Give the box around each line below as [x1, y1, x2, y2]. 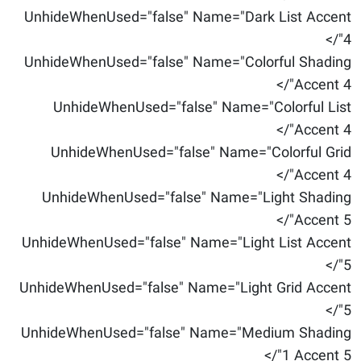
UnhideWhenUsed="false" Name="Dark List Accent [24, 6, 351, 29]
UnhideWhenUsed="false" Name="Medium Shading [21, 322, 351, 345]
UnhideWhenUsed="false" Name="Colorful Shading [24, 52, 351, 74]
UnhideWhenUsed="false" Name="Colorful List [53, 97, 351, 119]
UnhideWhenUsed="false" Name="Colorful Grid [51, 142, 351, 164]
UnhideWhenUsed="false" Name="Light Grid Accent [19, 277, 351, 300]
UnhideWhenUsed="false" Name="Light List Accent [22, 232, 351, 255]
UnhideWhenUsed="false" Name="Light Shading [42, 187, 351, 210]
